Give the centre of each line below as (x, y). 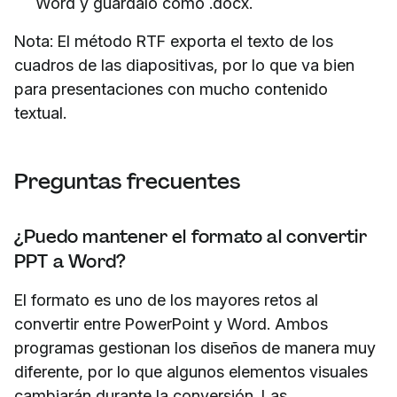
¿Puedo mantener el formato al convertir (191, 236)
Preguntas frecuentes (127, 181)
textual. (40, 113)
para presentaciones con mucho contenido (171, 89)
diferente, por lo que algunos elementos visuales (191, 371)
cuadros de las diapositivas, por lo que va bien (184, 65)
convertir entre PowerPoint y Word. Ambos (171, 323)
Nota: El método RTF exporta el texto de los (174, 41)
